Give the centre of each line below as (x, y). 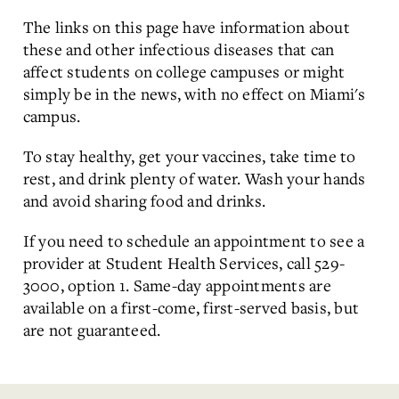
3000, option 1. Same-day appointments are (177, 285)
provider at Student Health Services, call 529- (183, 263)
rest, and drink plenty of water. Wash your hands (194, 178)
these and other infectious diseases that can (179, 49)
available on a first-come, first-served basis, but (191, 307)
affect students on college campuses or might (184, 71)
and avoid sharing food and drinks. (144, 200)
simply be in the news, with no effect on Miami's (194, 94)
